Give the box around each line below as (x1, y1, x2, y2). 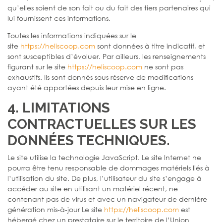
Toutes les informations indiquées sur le (7, 30, 136, 40)
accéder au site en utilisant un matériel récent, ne (7, 183, 178, 193)
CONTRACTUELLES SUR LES (7, 115, 196, 132)
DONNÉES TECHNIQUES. (7, 132, 170, 149)
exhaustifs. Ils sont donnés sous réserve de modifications (7, 72, 193, 82)
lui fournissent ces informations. (7, 13, 111, 23)
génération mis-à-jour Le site (7, 204, 104, 214)
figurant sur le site (7, 61, 67, 71)
